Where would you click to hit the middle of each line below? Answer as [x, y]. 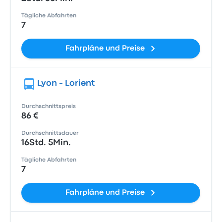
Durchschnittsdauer [50, 133]
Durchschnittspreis [49, 107]
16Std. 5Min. [46, 143]
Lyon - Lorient [66, 83]
